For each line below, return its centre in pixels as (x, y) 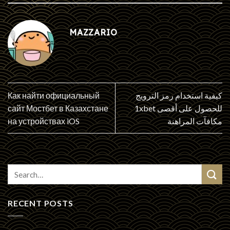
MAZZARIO (93, 32)
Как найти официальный (54, 95)
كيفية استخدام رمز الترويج (179, 95)
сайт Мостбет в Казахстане (58, 108)
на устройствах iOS (44, 121)
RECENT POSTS (41, 203)
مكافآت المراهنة (195, 121)
